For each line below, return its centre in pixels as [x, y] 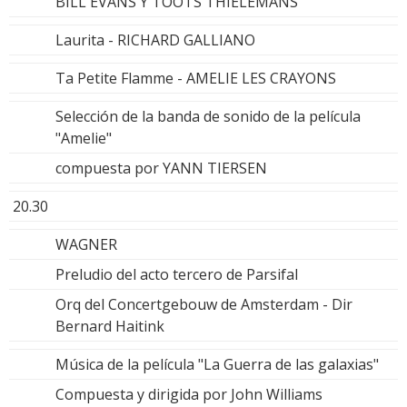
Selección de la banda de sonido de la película [208, 116]
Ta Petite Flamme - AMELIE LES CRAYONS [196, 78]
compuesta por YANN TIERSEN [161, 168]
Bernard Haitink [110, 326]
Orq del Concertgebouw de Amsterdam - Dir [204, 304]
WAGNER [86, 244]
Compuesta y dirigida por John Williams [189, 394]
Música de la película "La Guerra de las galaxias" [217, 364]
